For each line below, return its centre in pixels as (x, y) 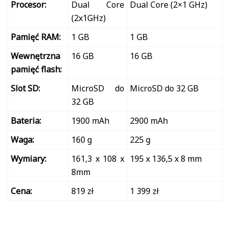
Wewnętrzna (35, 56)
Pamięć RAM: (36, 37)
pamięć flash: (36, 69)
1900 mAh (90, 120)
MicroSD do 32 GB (164, 88)
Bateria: (26, 120)
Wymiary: (28, 158)
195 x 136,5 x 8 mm (166, 158)
